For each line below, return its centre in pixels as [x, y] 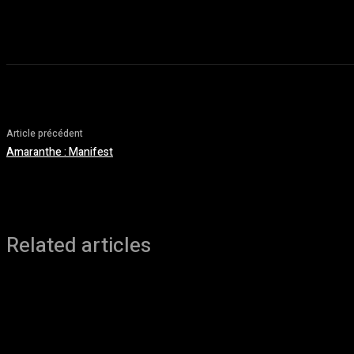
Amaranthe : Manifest [60, 152]
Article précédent [45, 134]
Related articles [79, 246]
